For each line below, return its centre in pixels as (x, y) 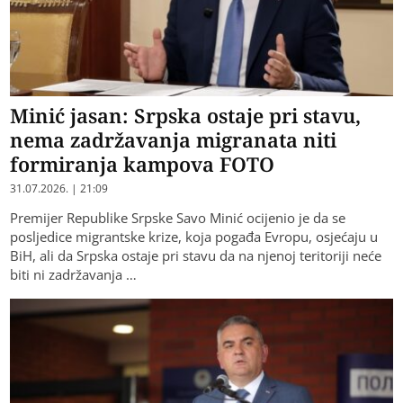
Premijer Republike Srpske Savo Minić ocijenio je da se (178, 217)
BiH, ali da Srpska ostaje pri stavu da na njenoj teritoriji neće (196, 255)
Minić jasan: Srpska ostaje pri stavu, (186, 115)
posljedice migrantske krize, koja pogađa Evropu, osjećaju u (194, 236)
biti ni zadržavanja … (74, 274)
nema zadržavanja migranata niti (174, 139)
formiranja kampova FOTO (143, 163)
